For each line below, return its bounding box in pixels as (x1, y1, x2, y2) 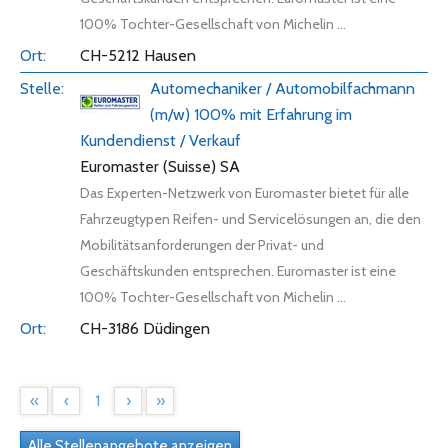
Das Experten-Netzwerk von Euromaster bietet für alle (80, 184, 409, 202)
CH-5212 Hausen (80, 46, 196, 65)
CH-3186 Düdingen (80, 319, 210, 338)
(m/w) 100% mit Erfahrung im (150, 105, 352, 124)
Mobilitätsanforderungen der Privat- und (80, 236, 324, 254)
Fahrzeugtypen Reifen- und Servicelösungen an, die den (80, 210, 421, 228)
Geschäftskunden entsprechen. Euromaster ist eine (80, 262, 396, 280)
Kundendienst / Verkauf (80, 131, 241, 150)
